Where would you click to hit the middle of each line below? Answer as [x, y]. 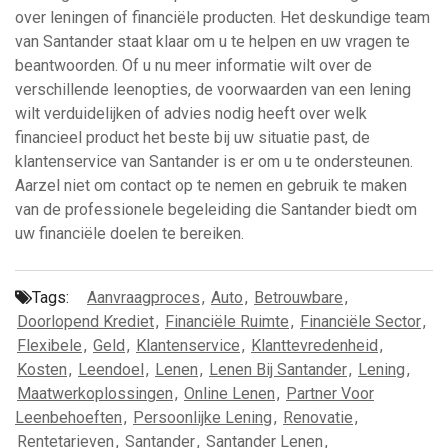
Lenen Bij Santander [278, 369]
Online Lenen [229, 393]
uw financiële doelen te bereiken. [129, 233]
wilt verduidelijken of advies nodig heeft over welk [191, 113]
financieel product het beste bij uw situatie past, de [192, 137]
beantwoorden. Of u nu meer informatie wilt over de [193, 65]
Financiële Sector [360, 321]
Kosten [42, 369]
